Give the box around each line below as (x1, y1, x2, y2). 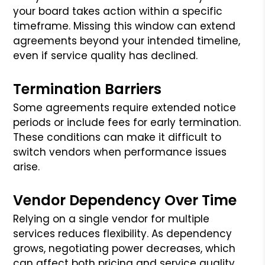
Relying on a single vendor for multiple (13, 211, 210, 226)
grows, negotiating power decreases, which (13, 241, 236, 256)
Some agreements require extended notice (13, 100, 237, 115)
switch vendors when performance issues (13, 144, 227, 159)
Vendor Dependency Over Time (13, 190, 237, 210)
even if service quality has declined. (13, 48, 198, 63)
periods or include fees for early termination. (13, 115, 241, 130)
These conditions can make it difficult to (13, 130, 222, 144)
